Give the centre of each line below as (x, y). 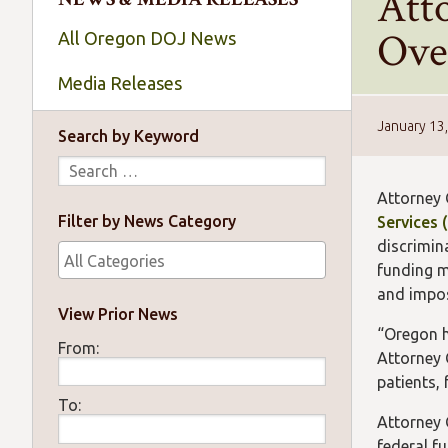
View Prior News (118, 313)
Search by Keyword (129, 136)
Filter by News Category (147, 220)
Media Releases (120, 83)
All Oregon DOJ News (147, 38)
